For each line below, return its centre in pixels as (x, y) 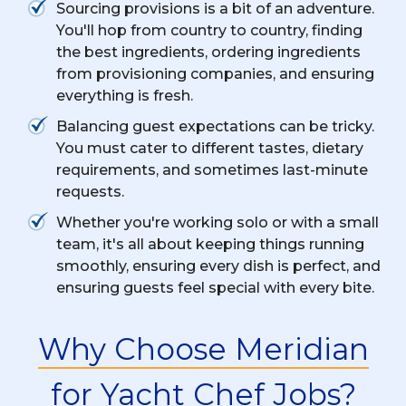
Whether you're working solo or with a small (217, 222)
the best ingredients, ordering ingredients (208, 52)
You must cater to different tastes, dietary (210, 148)
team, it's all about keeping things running (210, 244)
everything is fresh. (125, 95)
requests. (90, 191)
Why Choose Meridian (203, 348)
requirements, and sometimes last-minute (212, 169)
